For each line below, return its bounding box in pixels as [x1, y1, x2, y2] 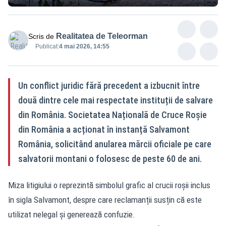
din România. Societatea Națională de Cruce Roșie [18, 109, 207, 121]
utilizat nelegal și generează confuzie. [8, 209, 135, 220]
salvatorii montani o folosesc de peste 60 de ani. [18, 153, 202, 164]
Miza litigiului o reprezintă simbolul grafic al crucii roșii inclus [8, 180, 210, 191]
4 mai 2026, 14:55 [59, 43, 109, 50]
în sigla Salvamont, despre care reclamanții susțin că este [8, 195, 202, 205]
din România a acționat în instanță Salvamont [18, 124, 190, 135]
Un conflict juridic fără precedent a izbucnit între [18, 80, 200, 91]
